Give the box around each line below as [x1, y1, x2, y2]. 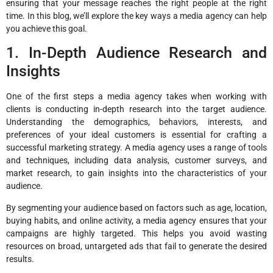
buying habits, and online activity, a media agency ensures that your [6, 215, 267, 225]
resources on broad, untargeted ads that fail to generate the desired [6, 241, 267, 251]
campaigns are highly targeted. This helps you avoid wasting [6, 228, 267, 238]
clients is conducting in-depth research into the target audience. [6, 104, 267, 115]
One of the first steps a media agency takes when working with [6, 91, 267, 102]
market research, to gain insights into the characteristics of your [6, 168, 267, 179]
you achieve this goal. [6, 23, 87, 34]
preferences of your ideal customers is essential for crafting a [6, 130, 267, 140]
